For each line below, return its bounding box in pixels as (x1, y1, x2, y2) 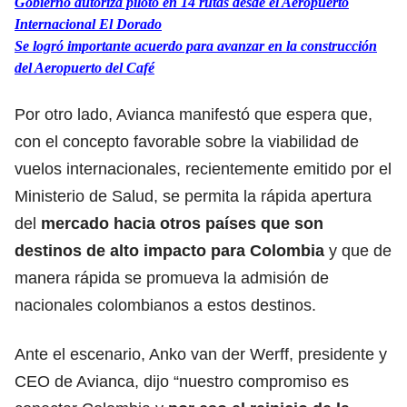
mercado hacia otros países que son (41, 213, 323, 233)
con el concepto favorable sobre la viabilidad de (15, 132, 359, 151)
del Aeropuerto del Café (15, 59, 154, 75)
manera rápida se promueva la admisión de (15, 268, 329, 287)
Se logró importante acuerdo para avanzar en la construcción (15, 37, 377, 54)
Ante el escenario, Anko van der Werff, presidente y (15, 344, 387, 363)
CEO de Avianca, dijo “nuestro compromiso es (15, 372, 349, 391)
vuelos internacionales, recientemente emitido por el (15, 159, 392, 178)
